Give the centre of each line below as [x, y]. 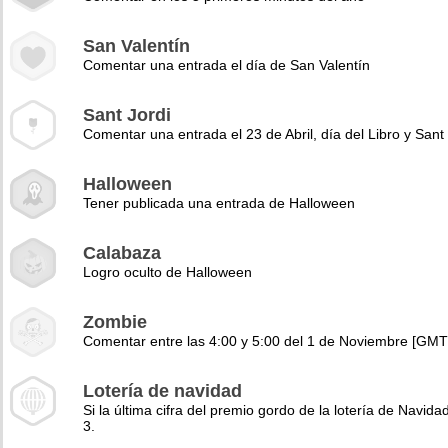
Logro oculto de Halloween [167, 272]
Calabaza [122, 253]
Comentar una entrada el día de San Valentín [226, 65]
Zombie [115, 322]
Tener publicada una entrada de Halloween [219, 203]
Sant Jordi [127, 115]
